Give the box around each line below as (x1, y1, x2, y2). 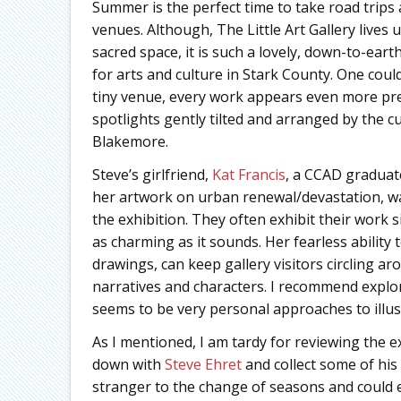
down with (91, 354, 165, 375)
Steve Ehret (164, 354, 242, 375)
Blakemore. (91, 132, 168, 152)
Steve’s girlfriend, (91, 165, 212, 185)
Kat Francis (211, 165, 286, 185)
